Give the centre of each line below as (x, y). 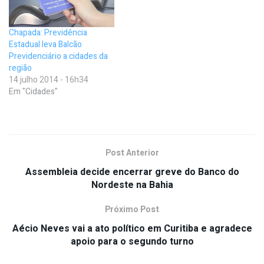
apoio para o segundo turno (132, 241)
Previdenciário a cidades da (58, 56)
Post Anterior (132, 153)
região (20, 68)
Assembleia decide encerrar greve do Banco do (132, 172)
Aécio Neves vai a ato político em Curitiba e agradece (132, 228)
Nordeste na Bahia (132, 185)
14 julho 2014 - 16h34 (49, 80)
